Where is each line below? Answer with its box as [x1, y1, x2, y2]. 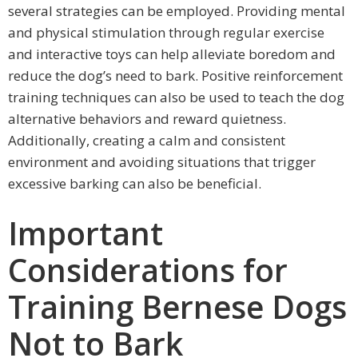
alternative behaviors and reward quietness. [8, 109, 286, 128]
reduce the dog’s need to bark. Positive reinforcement [8, 66, 343, 85]
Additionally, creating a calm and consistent [8, 130, 285, 149]
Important [8, 211, 163, 254]
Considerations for [8, 248, 288, 291]
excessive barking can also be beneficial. [8, 173, 261, 193]
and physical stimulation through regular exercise [8, 22, 324, 42]
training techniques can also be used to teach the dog [8, 87, 344, 106]
